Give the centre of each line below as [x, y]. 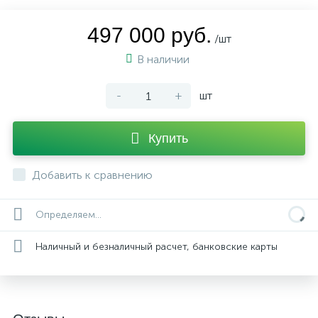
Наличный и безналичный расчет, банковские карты [157, 246]
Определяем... [68, 215]
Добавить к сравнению [92, 175]
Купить [168, 138]
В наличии [165, 59]
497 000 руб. [149, 35]
